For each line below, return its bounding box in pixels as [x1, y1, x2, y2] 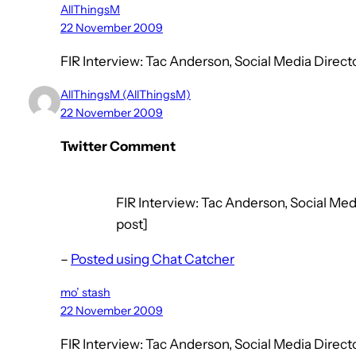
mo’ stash [60, 285, 110, 300]
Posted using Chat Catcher [71, 251, 234, 268]
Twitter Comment [60, 138, 176, 155]
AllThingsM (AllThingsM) [60, 87, 191, 103]
